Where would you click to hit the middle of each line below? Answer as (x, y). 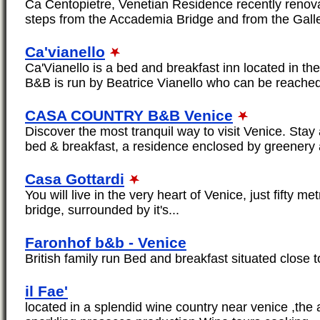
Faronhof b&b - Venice (106, 243)
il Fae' (46, 291)
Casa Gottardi (75, 179)
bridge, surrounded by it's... (102, 210)
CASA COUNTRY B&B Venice (129, 116)
